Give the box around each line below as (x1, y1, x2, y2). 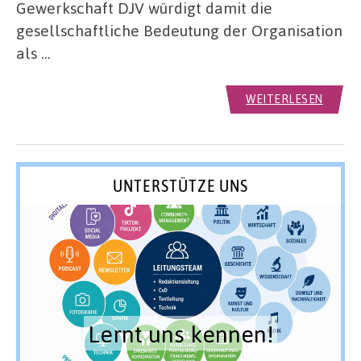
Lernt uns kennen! (87, 318, 274, 349)
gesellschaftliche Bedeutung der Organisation (16, 20, 342, 41)
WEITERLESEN (246, 92, 323, 106)
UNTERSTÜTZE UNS (113, 175, 248, 195)
